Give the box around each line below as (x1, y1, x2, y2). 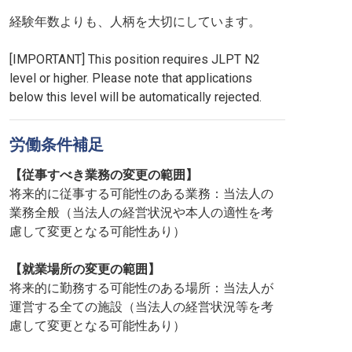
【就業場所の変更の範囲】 (9, 262, 160, 277)
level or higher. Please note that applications (9, 71, 252, 86)
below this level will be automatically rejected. (9, 90, 262, 104)
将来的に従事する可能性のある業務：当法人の (9, 186, 273, 201)
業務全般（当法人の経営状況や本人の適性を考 (9, 205, 273, 220)
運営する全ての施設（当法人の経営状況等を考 (9, 299, 273, 314)
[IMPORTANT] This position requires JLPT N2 (9, 52, 260, 67)
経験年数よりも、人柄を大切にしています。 (9, 14, 261, 29)
